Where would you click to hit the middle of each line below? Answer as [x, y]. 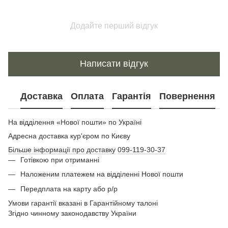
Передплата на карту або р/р [69, 189]
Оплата [87, 96]
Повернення [187, 96]
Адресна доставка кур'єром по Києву [70, 136]
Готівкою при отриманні [60, 160]
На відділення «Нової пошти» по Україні [75, 122]
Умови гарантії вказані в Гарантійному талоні [84, 203]
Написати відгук [114, 64]
